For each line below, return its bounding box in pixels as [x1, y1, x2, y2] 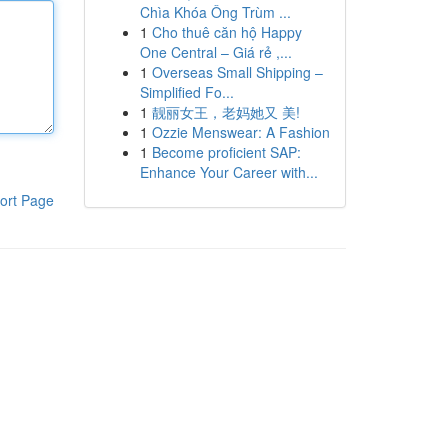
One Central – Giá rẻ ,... [139, 42, 292, 62]
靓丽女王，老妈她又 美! [151, 102, 300, 122]
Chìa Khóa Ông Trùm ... [139, 2, 291, 22]
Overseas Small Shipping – [151, 62, 323, 82]
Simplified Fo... [139, 82, 234, 102]
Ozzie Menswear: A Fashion [151, 122, 330, 142]
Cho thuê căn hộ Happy [151, 22, 302, 42]
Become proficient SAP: [151, 142, 301, 162]
